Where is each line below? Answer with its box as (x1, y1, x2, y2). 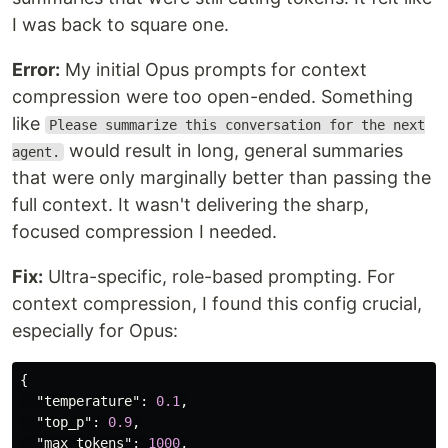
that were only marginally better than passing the (12, 167, 431, 188)
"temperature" (36, 393, 140, 409)
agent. (12, 144, 60, 160)
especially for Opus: (12, 320, 178, 341)
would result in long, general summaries (63, 140, 403, 161)
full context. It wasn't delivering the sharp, (12, 194, 369, 215)
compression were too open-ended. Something (12, 86, 413, 107)
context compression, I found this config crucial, (12, 293, 422, 314)
